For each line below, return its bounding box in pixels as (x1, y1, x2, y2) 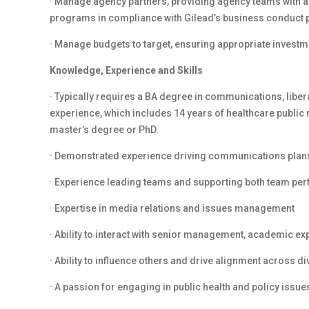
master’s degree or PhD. (50, 124, 159, 135)
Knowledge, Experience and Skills (50, 65, 203, 76)
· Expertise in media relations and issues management (50, 203, 295, 214)
